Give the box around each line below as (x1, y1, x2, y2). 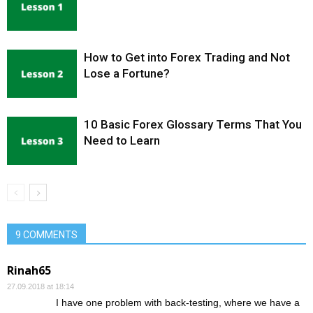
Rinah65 (7, 263, 51, 279)
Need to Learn (84, 133, 160, 148)
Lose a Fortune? (84, 66, 170, 81)
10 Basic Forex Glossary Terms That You (84, 117, 302, 132)
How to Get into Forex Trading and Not (84, 50, 290, 65)
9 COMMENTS (15, 229, 78, 241)
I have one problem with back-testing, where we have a (56, 297, 300, 309)
